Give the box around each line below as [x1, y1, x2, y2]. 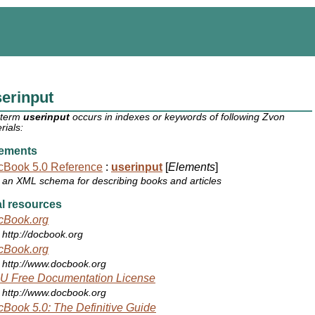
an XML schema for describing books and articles [2, 176, 222, 187]
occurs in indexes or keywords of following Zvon [70, 112, 285, 123]
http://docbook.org [2, 229, 84, 240]
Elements [168, 160, 215, 173]
